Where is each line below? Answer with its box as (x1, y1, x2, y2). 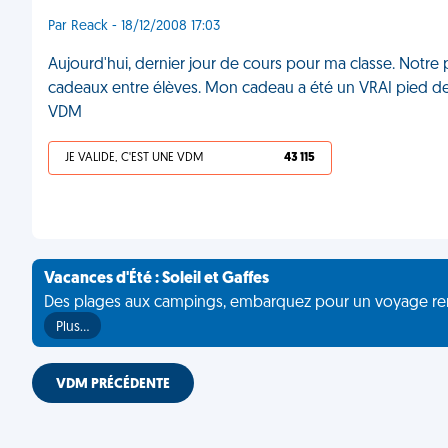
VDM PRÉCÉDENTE (56, 377, 170, 392)
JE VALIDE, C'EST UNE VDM (65, 152, 203, 164)
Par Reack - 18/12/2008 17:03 (48, 19, 220, 34)
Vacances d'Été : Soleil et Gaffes (44, 271, 269, 287)
